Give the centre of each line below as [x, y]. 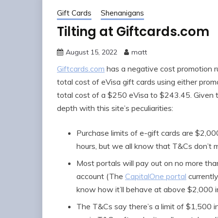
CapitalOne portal [156, 176]
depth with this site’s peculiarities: [115, 108]
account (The [101, 176]
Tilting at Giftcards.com [133, 32]
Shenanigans [122, 13]
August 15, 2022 [91, 52]
